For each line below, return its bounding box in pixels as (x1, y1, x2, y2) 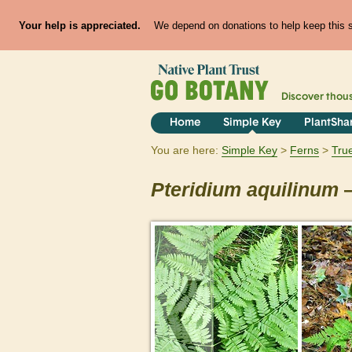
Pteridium (151, 179, 241, 201)
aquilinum (247, 179, 339, 201)
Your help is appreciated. (18, 19, 141, 31)
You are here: (151, 144, 218, 157)
